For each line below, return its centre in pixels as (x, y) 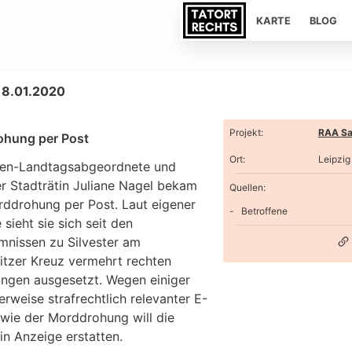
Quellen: (247, 187)
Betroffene (264, 211)
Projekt (245, 132)
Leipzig (334, 159)
